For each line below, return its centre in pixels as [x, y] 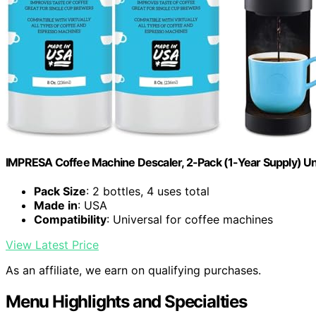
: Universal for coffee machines [190, 220]
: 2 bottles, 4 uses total [148, 192]
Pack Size [60, 192]
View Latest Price [52, 245]
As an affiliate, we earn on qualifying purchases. [133, 271]
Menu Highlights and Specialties [126, 302]
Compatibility [70, 220]
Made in [56, 206]
